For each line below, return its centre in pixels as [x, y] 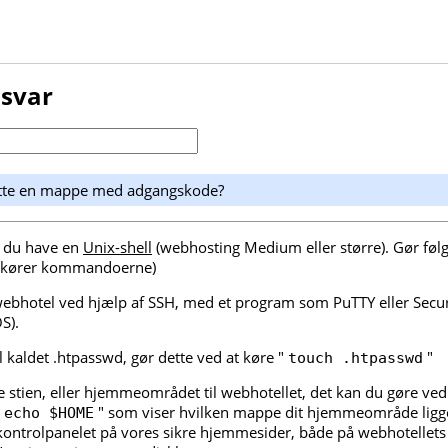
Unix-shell [117, 247]
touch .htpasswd [355, 358]
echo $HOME [49, 413]
